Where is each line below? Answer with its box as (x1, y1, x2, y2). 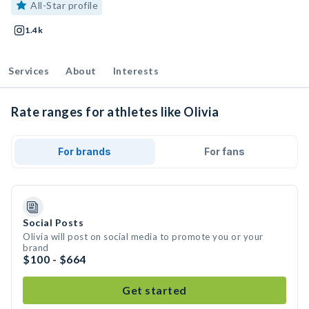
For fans (203, 146, 245, 157)
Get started (122, 283, 187, 297)
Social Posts (23, 217, 83, 228)
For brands (58, 146, 112, 157)
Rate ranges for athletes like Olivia (11, 104, 219, 119)
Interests (112, 65, 159, 77)
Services (8, 65, 49, 77)
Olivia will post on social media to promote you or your (23, 231, 263, 242)
